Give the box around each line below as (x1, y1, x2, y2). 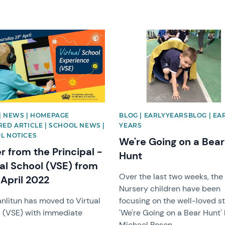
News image (119, 28, 164, 39)
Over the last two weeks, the (119, 171, 223, 182)
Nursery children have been (119, 183, 221, 194)
